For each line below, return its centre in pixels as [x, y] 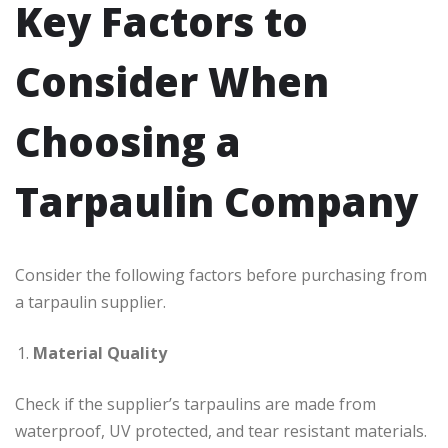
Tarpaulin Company [216, 202]
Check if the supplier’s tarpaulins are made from [195, 404]
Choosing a [128, 142]
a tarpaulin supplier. [90, 302]
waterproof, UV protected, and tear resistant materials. [221, 431]
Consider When [172, 82]
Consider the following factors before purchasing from [221, 275]
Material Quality [100, 353]
